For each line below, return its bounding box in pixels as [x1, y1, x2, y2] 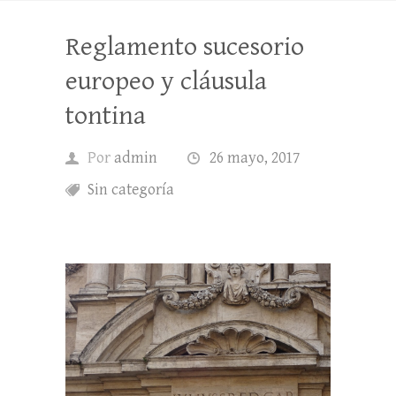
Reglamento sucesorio [65, 32, 304, 62]
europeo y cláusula [65, 66, 267, 96]
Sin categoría [88, 180, 174, 199]
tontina [65, 101, 146, 131]
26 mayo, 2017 [209, 148, 300, 167]
